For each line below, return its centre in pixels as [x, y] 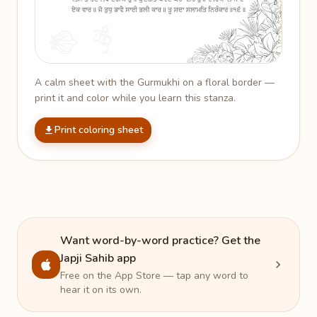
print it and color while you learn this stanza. [135, 98]
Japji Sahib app [98, 258]
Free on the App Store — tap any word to [154, 275]
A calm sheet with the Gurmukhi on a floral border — [155, 82]
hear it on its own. [101, 289]
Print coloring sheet [99, 129]
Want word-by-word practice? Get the [160, 240]
